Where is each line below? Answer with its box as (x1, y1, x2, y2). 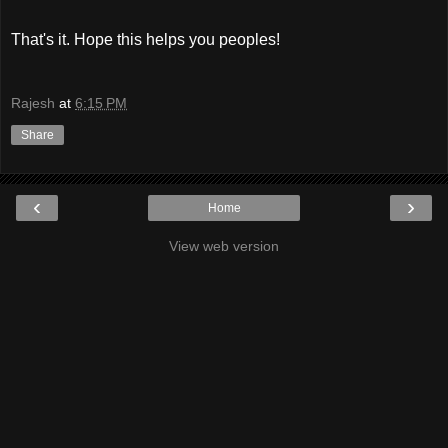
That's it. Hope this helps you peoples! (11, 31, 280, 49)
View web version (169, 237, 279, 254)
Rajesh (11, 94, 55, 111)
